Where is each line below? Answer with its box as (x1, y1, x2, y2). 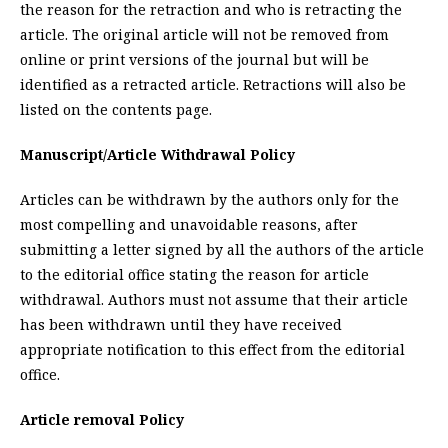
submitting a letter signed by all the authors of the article (20, 240, 424, 260)
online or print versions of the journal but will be (20, 50, 369, 70)
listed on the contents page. (20, 100, 212, 120)
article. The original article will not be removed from (20, 25, 389, 45)
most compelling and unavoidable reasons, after (20, 215, 358, 235)
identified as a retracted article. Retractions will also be (20, 75, 406, 95)
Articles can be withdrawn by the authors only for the (20, 190, 399, 210)
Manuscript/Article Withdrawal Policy (20, 145, 295, 165)
